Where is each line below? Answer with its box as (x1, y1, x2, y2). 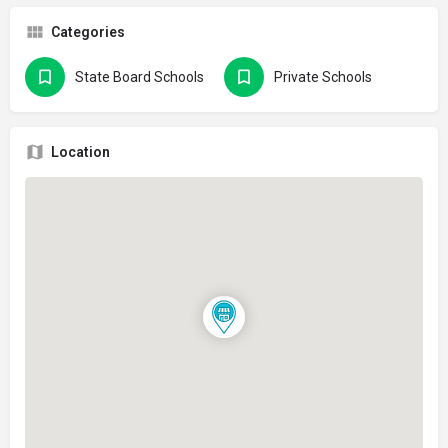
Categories (51, 23, 125, 40)
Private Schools (274, 68, 372, 85)
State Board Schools (75, 68, 204, 85)
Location (51, 143, 110, 160)
